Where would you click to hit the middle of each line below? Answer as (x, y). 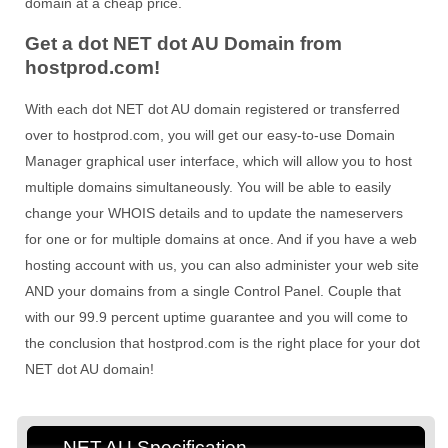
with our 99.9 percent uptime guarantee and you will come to (216, 316)
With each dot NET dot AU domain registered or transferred (212, 108)
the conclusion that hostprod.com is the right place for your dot (222, 342)
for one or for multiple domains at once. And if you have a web (221, 238)
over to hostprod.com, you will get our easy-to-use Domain (210, 134)
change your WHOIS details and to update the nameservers (214, 212)
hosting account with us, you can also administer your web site (222, 264)
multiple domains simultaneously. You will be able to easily (208, 186)
